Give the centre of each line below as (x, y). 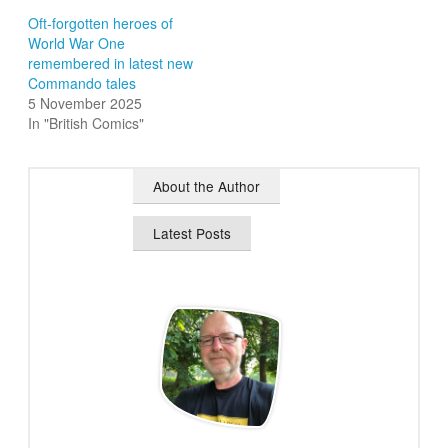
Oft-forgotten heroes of (101, 23)
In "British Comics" (86, 123)
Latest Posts (192, 233)
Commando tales (82, 83)
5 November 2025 (85, 103)
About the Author (207, 186)
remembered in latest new (111, 63)
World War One (77, 43)
